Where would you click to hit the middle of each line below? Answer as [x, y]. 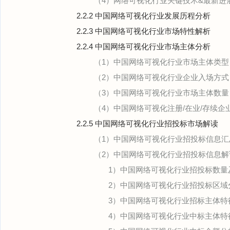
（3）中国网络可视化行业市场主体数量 [161, 93]
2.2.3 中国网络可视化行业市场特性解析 [143, 31]
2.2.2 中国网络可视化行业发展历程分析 [143, 16]
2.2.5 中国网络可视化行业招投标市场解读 [147, 123]
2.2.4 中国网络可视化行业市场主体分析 [143, 46]
